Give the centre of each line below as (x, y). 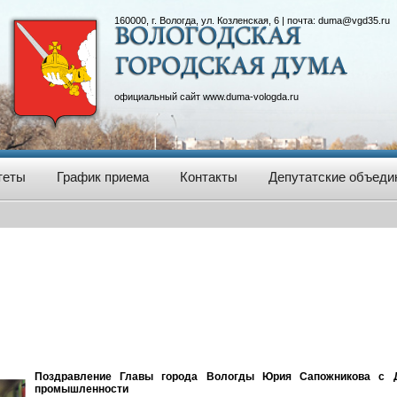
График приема (103, 177)
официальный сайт (158, 97)
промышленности (82, 389)
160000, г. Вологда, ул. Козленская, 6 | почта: (216, 20)
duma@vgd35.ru (354, 20)
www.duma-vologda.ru (250, 97)
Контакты (209, 177)
